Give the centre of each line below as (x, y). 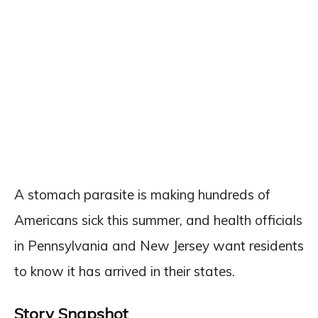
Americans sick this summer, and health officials (158, 220)
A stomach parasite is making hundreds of (142, 194)
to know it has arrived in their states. (125, 271)
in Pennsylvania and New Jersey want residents (159, 245)
